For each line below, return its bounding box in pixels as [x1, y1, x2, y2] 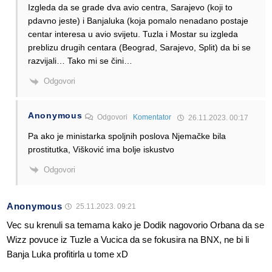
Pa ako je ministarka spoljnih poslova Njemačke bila [28, 131, 226, 141]
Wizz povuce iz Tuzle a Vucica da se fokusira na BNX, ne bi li [7, 234, 249, 245]
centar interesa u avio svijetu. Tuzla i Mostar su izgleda [28, 29, 238, 39]
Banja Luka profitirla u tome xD [7, 249, 128, 260]
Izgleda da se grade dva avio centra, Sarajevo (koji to [28, 2, 233, 13]
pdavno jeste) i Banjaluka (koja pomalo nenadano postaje [28, 16, 248, 26]
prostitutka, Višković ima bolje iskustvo [28, 144, 174, 154]
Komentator [133, 112, 172, 121]
